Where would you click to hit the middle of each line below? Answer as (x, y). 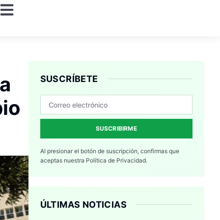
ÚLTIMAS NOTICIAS (83, 205)
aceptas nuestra (63, 161)
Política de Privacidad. (116, 161)
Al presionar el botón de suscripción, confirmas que (110, 151)
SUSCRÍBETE (69, 79)
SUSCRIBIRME (116, 129)
